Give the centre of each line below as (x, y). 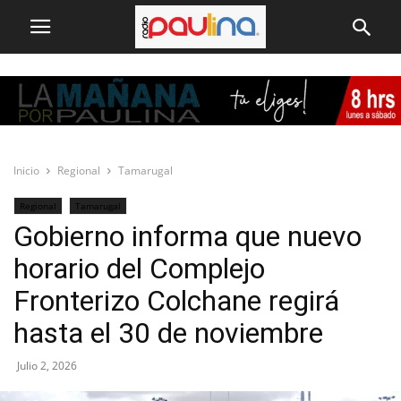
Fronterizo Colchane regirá (176, 301)
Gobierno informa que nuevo (188, 236)
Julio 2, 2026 (47, 366)
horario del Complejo (139, 269)
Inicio (26, 171)
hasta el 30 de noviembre (168, 333)
